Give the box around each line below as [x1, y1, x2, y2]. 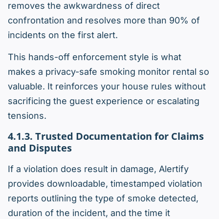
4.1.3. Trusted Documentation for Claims [8, 130, 204, 143]
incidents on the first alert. [8, 30, 118, 41]
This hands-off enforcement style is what [8, 52, 181, 63]
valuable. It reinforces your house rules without [8, 81, 206, 92]
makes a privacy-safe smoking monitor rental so [8, 66, 209, 77]
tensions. [8, 110, 46, 121]
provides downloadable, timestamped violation [8, 178, 202, 189]
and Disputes [8, 141, 72, 155]
